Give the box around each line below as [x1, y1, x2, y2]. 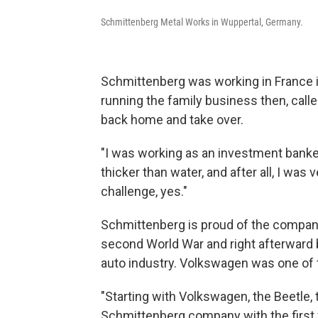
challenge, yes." [101, 184, 187, 199]
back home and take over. [101, 112, 243, 128]
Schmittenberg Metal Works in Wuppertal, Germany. [101, 16, 303, 28]
